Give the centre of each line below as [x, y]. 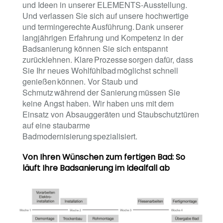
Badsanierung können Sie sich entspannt [95, 48]
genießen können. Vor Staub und [80, 81]
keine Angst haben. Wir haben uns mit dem [98, 103]
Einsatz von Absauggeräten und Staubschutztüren [111, 114]
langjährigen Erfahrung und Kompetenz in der [103, 37]
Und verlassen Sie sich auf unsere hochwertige [106, 15]
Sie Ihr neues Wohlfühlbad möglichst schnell [100, 70]
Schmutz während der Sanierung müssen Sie [101, 92]
